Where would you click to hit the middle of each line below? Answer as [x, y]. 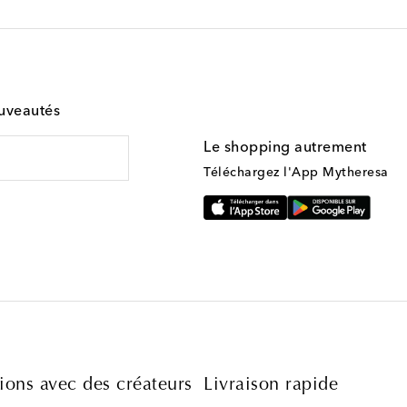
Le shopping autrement [285, 148]
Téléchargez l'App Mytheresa [296, 172]
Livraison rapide [271, 385]
